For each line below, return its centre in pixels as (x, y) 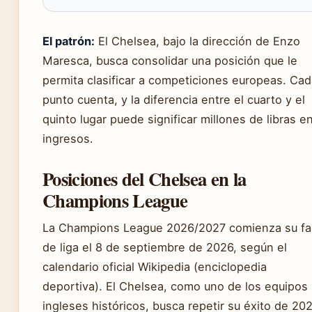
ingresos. (68, 138)
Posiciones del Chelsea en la (145, 178)
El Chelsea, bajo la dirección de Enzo (197, 41)
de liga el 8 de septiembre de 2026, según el (165, 247)
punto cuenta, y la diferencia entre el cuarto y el (174, 99)
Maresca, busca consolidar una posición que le (170, 60)
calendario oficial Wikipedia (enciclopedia (155, 266)
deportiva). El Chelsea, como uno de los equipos (175, 286)
